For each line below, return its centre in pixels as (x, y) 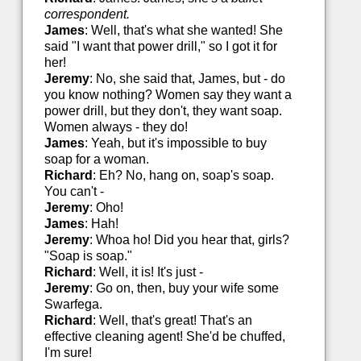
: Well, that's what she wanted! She (183, 31)
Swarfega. (73, 305)
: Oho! (106, 208)
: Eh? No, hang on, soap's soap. (183, 176)
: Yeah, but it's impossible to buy (175, 143)
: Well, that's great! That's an (172, 321)
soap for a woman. (96, 160)
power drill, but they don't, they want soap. (163, 111)
